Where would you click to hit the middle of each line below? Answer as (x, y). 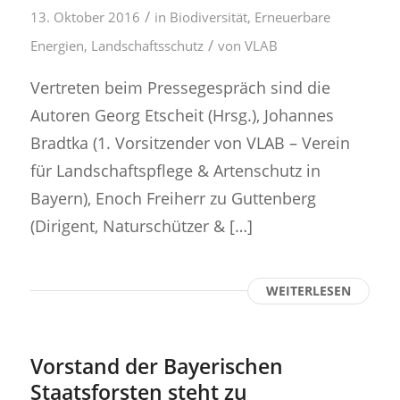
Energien (57, 45)
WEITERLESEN (309, 291)
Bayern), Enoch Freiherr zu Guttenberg (173, 198)
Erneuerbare (292, 17)
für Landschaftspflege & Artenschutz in (175, 171)
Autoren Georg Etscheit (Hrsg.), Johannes (182, 115)
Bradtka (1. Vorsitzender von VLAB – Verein (190, 143)
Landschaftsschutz (147, 45)
